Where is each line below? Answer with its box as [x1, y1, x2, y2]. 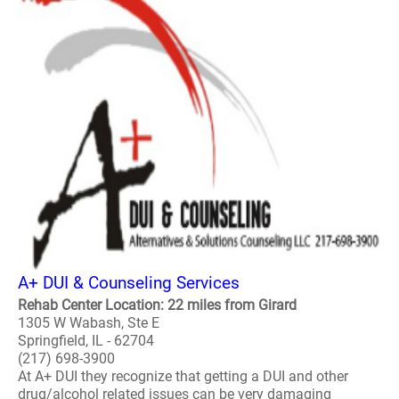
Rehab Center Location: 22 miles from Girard [18, 297, 297, 313]
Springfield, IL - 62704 [18, 332, 154, 349]
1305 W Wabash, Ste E [18, 314, 159, 331]
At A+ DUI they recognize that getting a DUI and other [18, 368, 348, 385]
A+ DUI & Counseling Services [18, 273, 240, 293]
